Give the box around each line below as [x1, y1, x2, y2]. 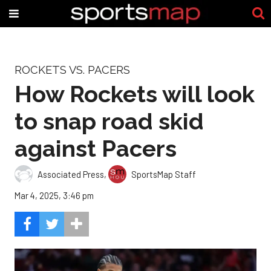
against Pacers [15, 134, 177, 162]
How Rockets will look [15, 80, 255, 108]
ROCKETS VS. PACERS [15, 64, 130, 76]
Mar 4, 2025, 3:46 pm [15, 190, 94, 201]
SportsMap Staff [131, 168, 196, 180]
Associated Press [38, 168, 104, 180]
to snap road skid [15, 107, 204, 135]
